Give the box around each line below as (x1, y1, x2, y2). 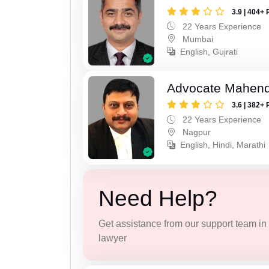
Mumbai (180, 34, 214, 44)
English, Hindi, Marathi (180, 140, 266, 150)
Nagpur (180, 127, 211, 138)
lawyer (98, 232, 127, 243)
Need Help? (98, 186, 217, 211)
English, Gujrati (180, 46, 238, 56)
